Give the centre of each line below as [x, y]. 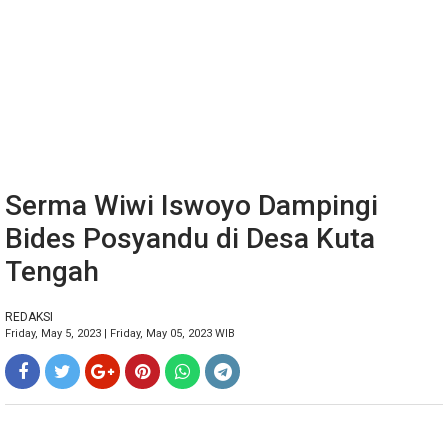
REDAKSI [29, 317]
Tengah [52, 271]
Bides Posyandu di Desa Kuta [190, 238]
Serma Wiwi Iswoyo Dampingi [191, 205]
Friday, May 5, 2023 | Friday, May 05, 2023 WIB [120, 333]
